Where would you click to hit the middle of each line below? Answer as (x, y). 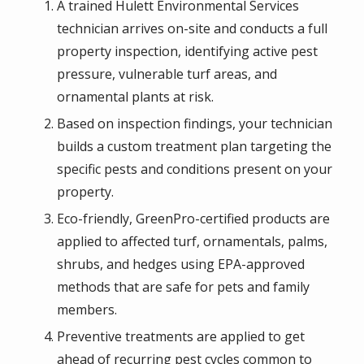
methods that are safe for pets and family (183, 286)
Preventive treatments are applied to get (181, 336)
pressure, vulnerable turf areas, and (167, 74)
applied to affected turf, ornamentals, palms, (192, 241)
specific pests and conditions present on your (195, 169)
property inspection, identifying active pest (187, 51)
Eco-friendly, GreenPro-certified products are (193, 218)
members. (87, 309)
